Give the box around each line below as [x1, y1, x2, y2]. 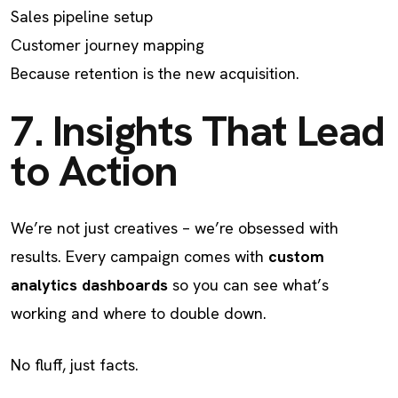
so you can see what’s [168, 275, 329, 295]
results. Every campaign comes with [11, 246, 268, 267]
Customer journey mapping [11, 35, 204, 55]
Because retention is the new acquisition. [11, 63, 299, 84]
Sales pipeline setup [11, 6, 153, 27]
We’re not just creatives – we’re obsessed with [11, 218, 338, 238]
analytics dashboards [11, 275, 168, 295]
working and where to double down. [11, 303, 267, 323]
